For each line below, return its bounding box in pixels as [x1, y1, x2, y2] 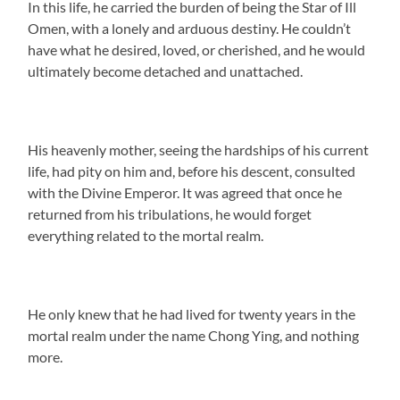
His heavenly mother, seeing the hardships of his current [28, 140, 370, 158]
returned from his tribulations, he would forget [28, 204, 312, 222]
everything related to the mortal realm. [28, 226, 264, 244]
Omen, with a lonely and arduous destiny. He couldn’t [28, 19, 352, 37]
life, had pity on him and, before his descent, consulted [28, 162, 356, 179]
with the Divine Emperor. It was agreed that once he [28, 183, 343, 201]
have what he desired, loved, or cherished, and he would [28, 40, 366, 58]
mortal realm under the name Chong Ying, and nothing [28, 326, 360, 344]
